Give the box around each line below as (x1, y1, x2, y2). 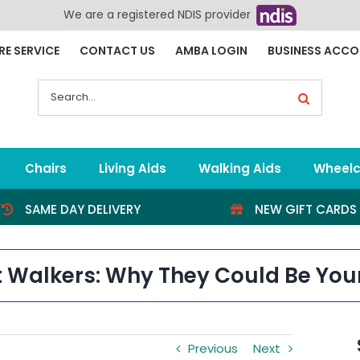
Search (37, 78, 80, 96)
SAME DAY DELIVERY (25, 200, 141, 218)
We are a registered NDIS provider (63, 6, 254, 22)
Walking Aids (198, 159, 281, 177)
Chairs (24, 159, 67, 177)
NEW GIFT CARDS (255, 200, 358, 218)
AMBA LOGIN (175, 42, 247, 59)
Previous (188, 340, 238, 358)
